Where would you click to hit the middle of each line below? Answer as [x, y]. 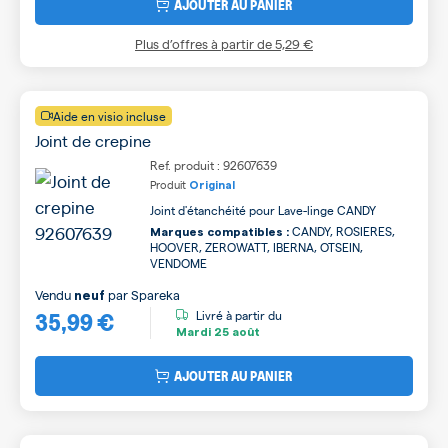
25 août [235, 332]
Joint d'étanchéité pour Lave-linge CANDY [263, 209]
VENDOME [178, 262]
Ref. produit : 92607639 [213, 164]
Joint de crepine [93, 140]
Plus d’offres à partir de [205, 43]
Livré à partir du [239, 315]
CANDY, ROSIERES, [342, 230]
